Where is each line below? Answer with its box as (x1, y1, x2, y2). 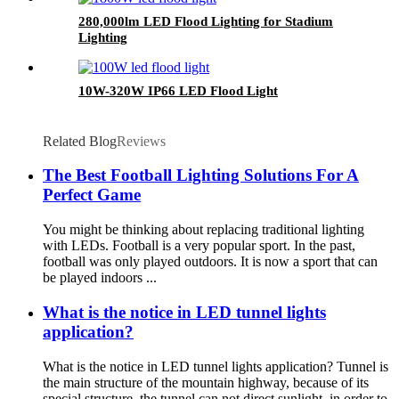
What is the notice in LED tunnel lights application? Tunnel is (43, 358, 388, 374)
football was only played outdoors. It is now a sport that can (43, 254, 378, 270)
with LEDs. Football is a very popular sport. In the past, (43, 238, 355, 254)
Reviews (117, 133, 166, 149)
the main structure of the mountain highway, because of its (43, 374, 369, 390)
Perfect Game (43, 185, 141, 205)
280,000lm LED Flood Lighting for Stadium (78, 13, 333, 28)
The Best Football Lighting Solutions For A (43, 166, 359, 185)
